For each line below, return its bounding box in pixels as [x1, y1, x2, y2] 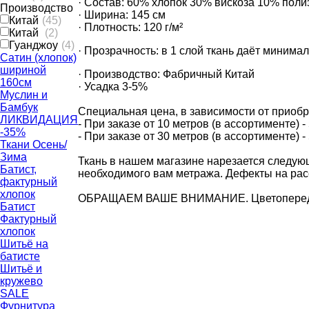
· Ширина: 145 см [78, 8, 166, 21]
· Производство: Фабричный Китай [78, 68, 255, 80]
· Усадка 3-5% [78, 80, 148, 92]
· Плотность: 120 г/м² [78, 21, 183, 33]
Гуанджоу [9, 39, 58, 51]
